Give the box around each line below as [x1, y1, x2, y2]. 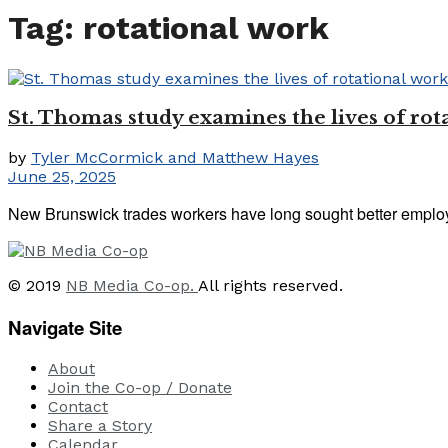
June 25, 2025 [8, 166, 116, 186]
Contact [48, 397, 108, 417]
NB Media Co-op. [66, 275, 198, 295]
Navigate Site [8, 313, 122, 341]
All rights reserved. [198, 275, 343, 295]
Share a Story [48, 416, 152, 436]
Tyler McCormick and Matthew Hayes [31, 147, 319, 167]
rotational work [83, 9, 329, 48]
